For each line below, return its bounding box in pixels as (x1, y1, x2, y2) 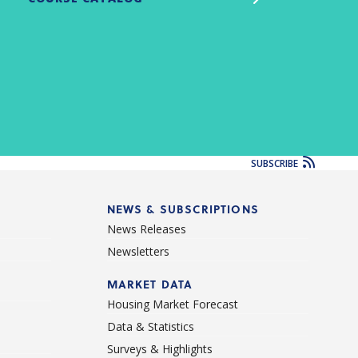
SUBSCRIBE (250, 157, 300, 171)
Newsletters (106, 244, 169, 260)
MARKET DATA (106, 276, 193, 293)
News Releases (106, 221, 186, 237)
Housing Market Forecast (106, 296, 238, 312)
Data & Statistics (106, 319, 194, 335)
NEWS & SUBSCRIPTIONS (106, 201, 259, 218)
